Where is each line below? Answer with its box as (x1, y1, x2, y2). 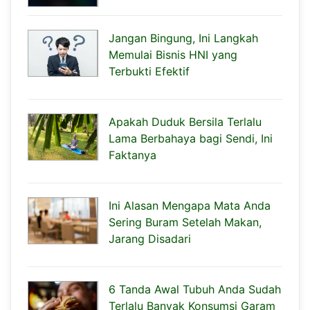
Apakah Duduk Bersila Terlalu (109, 114, 262, 129)
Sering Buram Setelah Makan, (109, 215, 262, 229)
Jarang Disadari (109, 231, 191, 246)
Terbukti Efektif (109, 64, 190, 78)
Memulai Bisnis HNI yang (109, 47, 237, 62)
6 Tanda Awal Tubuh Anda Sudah (109, 282, 281, 296)
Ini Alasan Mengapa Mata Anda (109, 198, 271, 212)
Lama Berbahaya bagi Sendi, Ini (109, 131, 273, 145)
